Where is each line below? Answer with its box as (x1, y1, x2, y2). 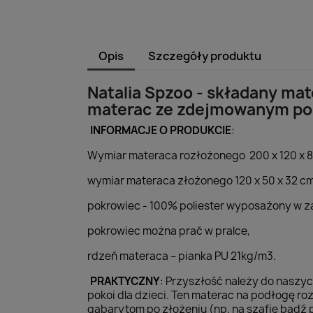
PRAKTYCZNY (90, 274, 160, 289)
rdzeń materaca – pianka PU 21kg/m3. (87, 249, 276, 263)
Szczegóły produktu (148, 48, 262, 64)
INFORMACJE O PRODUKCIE (90, 123, 231, 138)
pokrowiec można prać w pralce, (87, 224, 250, 238)
